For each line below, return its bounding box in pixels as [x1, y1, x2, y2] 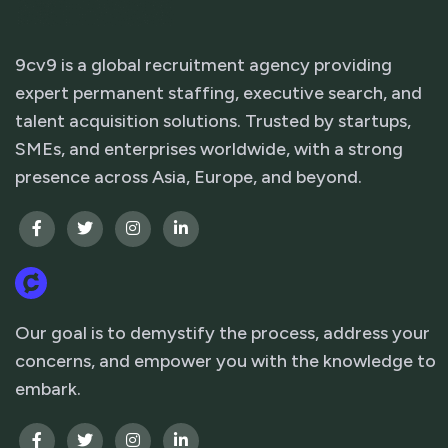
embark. [15, 377, 81, 400]
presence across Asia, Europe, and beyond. [15, 165, 362, 188]
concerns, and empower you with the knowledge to [15, 349, 436, 372]
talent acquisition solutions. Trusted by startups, [15, 109, 411, 132]
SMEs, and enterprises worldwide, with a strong [15, 137, 403, 160]
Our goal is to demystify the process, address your [15, 321, 430, 344]
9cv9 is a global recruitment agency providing [15, 53, 392, 76]
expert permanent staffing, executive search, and [15, 81, 422, 104]
